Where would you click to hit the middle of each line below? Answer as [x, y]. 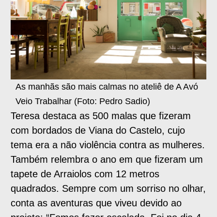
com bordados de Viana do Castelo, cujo [98, 131]
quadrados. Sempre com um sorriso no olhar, [108, 189]
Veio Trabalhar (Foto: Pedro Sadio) [83, 101]
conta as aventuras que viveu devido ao [96, 203]
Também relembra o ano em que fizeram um [107, 160]
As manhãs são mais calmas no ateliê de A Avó [107, 87]
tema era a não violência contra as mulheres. [108, 145]
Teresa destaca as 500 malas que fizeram [101, 116]
